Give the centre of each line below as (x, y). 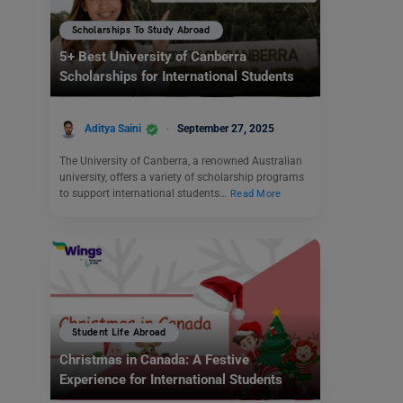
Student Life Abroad (119, 333)
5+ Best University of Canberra (153, 57)
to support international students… (144, 193)
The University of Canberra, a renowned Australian (181, 161)
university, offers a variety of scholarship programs (182, 177)
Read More (256, 193)
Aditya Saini (113, 129)
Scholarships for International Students (177, 77)
